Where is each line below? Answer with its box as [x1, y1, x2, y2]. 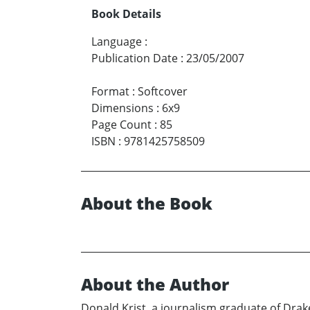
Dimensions [91, 100, 154, 116]
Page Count [91, 117, 152, 133]
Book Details [91, 6, 161, 22]
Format [91, 84, 129, 100]
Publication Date [91, 51, 178, 66]
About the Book [81, 192, 212, 215]
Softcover [138, 84, 188, 100]
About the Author [81, 273, 229, 296]
